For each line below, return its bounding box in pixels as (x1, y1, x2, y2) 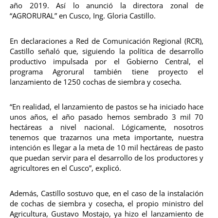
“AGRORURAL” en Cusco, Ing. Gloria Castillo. (10, 11, 156, 21)
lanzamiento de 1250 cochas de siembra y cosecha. (10, 76, 182, 87)
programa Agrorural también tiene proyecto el (10, 66, 203, 76)
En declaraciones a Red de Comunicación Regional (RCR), (10, 36, 203, 46)
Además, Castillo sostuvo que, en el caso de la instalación (10, 188, 203, 198)
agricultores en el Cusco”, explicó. (10, 163, 121, 173)
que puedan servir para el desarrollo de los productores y (10, 153, 203, 163)
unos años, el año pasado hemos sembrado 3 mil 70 (10, 112, 203, 122)
